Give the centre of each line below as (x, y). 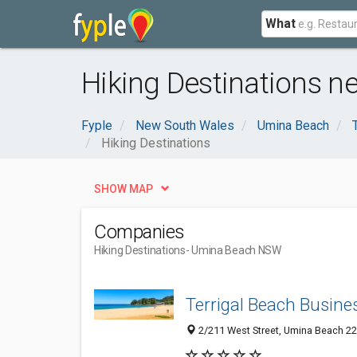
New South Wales (185, 126)
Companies (139, 232)
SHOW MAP (124, 189)
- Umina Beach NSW (233, 250)
